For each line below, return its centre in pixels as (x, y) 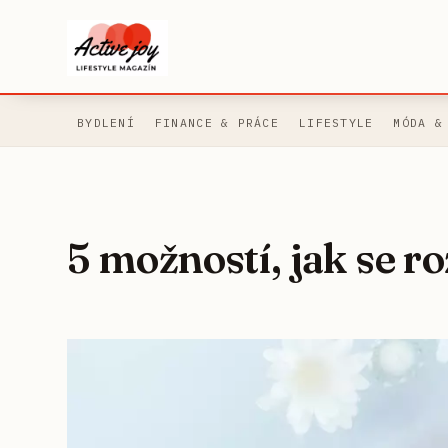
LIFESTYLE (336, 123)
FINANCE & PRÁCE (216, 123)
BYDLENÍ (106, 123)
